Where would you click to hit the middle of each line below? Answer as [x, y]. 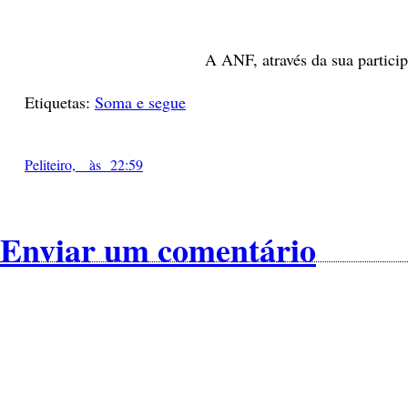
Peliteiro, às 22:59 [83, 165]
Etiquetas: [59, 102]
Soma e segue [140, 102]
